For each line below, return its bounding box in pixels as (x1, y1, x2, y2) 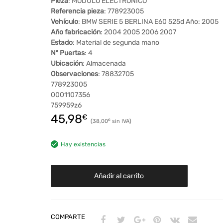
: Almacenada (82, 59, 126, 68)
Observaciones (50, 70, 98, 79)
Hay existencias (60, 141, 106, 148)
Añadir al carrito (94, 172, 144, 181)
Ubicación (50, 59, 83, 68)
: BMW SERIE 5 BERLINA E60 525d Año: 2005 (78, 17, 219, 26)
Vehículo (50, 17, 78, 26)
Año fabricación (50, 28, 101, 37)
